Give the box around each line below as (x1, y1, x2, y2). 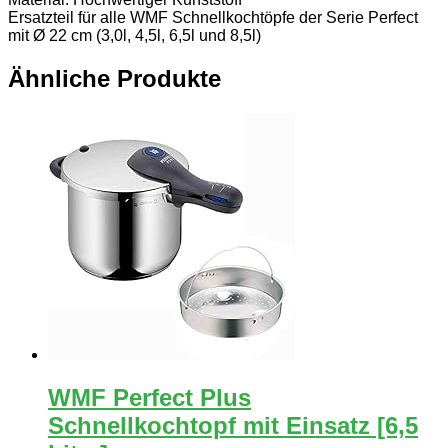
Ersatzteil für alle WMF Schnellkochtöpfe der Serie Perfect (8, 8, 418, 26)
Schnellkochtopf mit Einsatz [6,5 (48, 411, 418, 439)
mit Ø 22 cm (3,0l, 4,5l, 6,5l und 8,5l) (8, 26, 261, 44)
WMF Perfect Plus (48, 383, 251, 411)
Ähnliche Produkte (8, 64, 221, 92)
